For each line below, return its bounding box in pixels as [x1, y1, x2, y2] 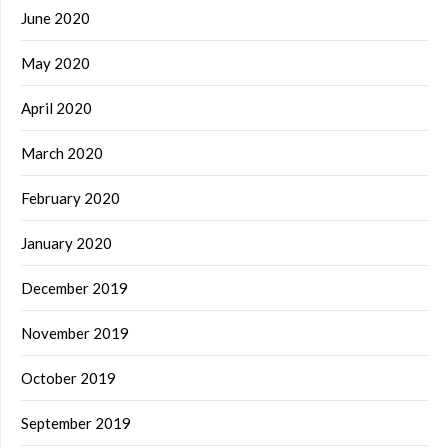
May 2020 [21, 53, 90, 72]
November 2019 [21, 323, 129, 342]
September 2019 [21, 413, 131, 432]
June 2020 [21, 8, 90, 27]
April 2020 [21, 98, 92, 117]
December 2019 [21, 278, 128, 297]
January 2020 [21, 233, 112, 252]
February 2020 [21, 188, 120, 207]
